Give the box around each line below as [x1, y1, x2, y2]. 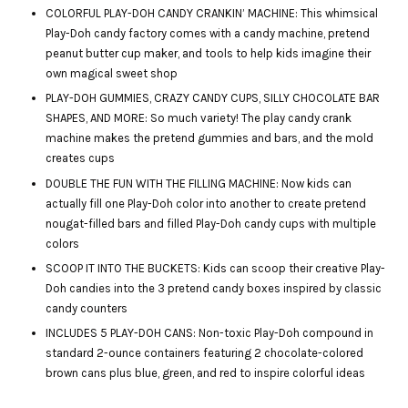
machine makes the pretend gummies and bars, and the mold [46, 131, 373, 146]
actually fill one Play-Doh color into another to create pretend [46, 196, 366, 210]
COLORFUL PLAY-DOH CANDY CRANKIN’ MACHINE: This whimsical [46, 6, 378, 21]
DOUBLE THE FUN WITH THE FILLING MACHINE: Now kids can [46, 176, 352, 190]
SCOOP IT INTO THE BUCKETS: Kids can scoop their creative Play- [46, 260, 385, 275]
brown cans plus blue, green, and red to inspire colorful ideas [46, 366, 365, 380]
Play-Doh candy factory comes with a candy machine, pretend [46, 26, 370, 41]
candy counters [46, 301, 127, 315]
